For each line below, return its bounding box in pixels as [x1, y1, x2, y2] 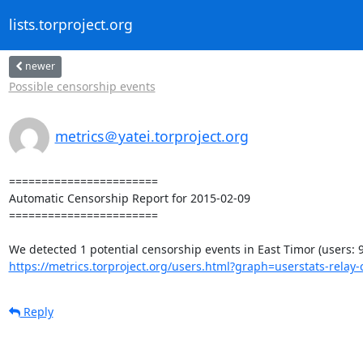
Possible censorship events [8, 78, 156, 94]
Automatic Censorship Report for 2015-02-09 [8, 190, 250, 206]
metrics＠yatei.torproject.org [54, 126, 249, 146]
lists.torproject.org [8, 15, 133, 35]
